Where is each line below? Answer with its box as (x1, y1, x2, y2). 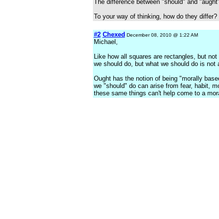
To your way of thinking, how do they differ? (93, 13, 217, 20)
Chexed (102, 31, 125, 38)
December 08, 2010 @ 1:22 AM (125, 32, 198, 38)
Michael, (93, 38, 118, 45)
